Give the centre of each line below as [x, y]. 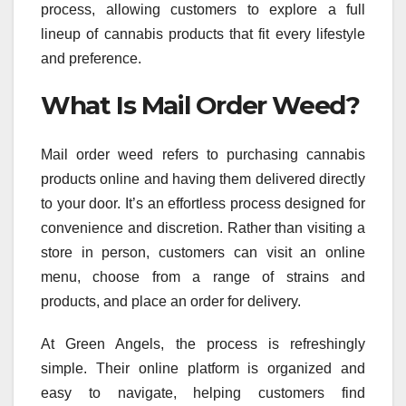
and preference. [91, 59]
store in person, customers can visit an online [203, 252]
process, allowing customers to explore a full [203, 10]
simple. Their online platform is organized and [203, 368]
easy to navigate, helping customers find [203, 392]
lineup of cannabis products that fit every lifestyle [203, 34]
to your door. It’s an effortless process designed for [203, 203]
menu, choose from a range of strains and [203, 276]
